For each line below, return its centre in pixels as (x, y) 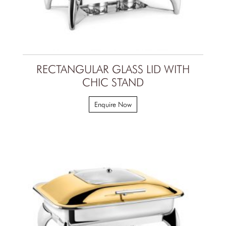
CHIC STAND (113, 82)
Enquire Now (113, 104)
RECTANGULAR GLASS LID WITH (113, 69)
